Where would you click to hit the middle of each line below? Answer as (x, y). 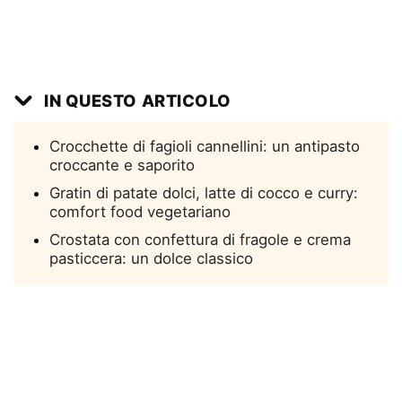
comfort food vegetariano (140, 211)
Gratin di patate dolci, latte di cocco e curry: (204, 192)
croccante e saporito (122, 165)
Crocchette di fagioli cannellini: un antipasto (205, 146)
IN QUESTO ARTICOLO (138, 100)
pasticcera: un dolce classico (151, 258)
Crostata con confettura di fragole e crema (200, 239)
